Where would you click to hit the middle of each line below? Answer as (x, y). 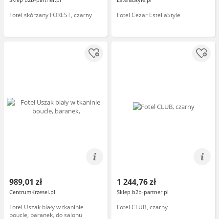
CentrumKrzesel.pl (32, 192)
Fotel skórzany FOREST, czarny (51, 15)
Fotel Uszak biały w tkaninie (46, 207)
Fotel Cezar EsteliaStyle (149, 15)
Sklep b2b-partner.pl (143, 192)
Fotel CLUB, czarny (142, 207)
